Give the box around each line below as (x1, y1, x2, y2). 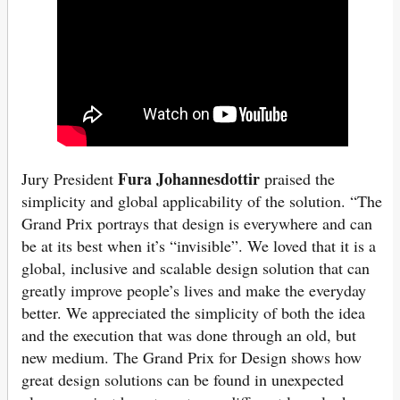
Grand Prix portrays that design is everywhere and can (21, 212, 372, 235)
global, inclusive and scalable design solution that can (21, 257, 370, 279)
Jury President (21, 168, 118, 190)
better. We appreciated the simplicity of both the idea (21, 302, 365, 324)
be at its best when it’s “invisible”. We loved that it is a (21, 235, 376, 257)
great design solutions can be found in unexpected (21, 369, 344, 391)
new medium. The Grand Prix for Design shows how (21, 346, 362, 369)
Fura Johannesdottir (118, 167, 260, 191)
